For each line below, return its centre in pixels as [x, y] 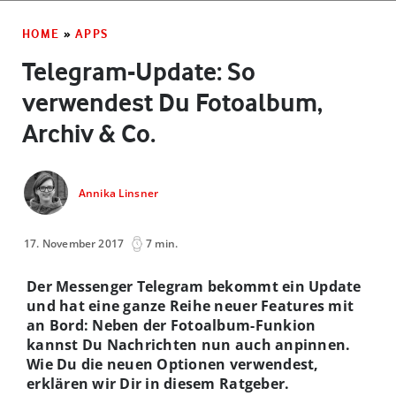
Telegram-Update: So [139, 71]
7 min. [162, 243]
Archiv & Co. [89, 133]
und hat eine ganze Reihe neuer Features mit [190, 305]
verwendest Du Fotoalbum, [172, 102]
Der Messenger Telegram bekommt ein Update [194, 286]
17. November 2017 [74, 243]
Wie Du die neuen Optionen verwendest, [173, 364]
